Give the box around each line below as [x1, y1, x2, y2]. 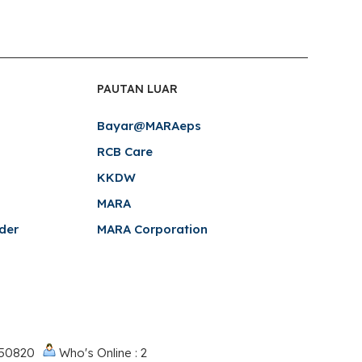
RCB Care [96, 144, 153, 160]
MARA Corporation [96, 221, 208, 238]
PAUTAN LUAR [96, 82, 178, 97]
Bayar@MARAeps [96, 118, 201, 134]
